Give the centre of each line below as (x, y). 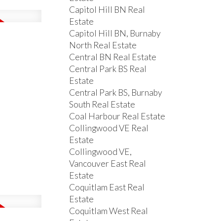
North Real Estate (103, 45)
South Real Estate (102, 105)
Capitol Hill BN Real (107, 10)
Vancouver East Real (108, 164)
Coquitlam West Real (109, 211)
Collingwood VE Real (109, 128)
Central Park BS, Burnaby (116, 93)
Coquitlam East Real (107, 187)
